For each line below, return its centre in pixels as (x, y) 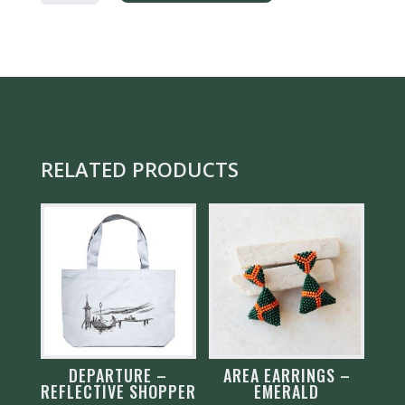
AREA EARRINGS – (287, 376)
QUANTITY (74, 26)
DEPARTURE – (118, 376)
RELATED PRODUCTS (139, 170)
